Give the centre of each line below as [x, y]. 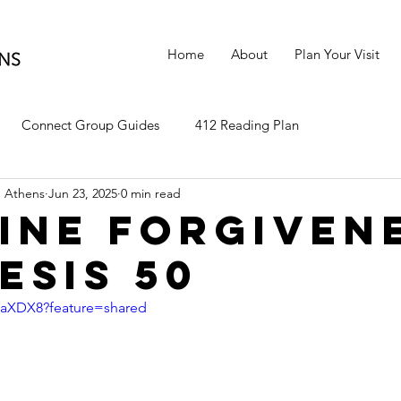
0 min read [151, 193]
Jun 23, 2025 [83, 193]
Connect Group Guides [90, 124]
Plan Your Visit [337, 54]
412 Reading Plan [247, 124]
